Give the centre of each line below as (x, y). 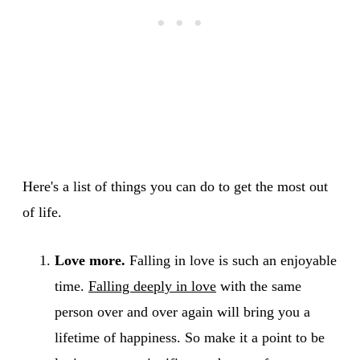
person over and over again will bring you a (182, 311)
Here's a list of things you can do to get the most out (175, 186)
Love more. (90, 260)
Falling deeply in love (152, 286)
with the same (259, 286)
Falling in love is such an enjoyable (231, 260)
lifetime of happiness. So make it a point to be (190, 337)
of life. (42, 212)
